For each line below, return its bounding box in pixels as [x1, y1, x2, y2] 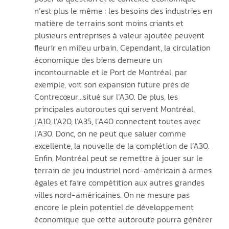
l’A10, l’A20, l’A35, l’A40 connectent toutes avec [34, 114, 202, 127]
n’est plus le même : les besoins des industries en [34, 4, 214, 17]
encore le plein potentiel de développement [34, 200, 196, 213]
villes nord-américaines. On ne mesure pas [34, 188, 192, 201]
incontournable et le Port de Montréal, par [34, 65, 189, 78]
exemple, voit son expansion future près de [34, 78, 192, 90]
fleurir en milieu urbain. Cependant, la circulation [34, 41, 213, 54]
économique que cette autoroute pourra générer [34, 213, 215, 225]
